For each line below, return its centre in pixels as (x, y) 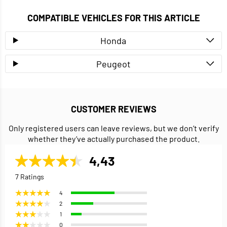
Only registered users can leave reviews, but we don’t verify (113, 128)
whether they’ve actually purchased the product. (113, 138)
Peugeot (113, 64)
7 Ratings (30, 176)
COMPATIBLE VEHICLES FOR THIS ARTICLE (113, 17)
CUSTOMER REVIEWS (113, 109)
